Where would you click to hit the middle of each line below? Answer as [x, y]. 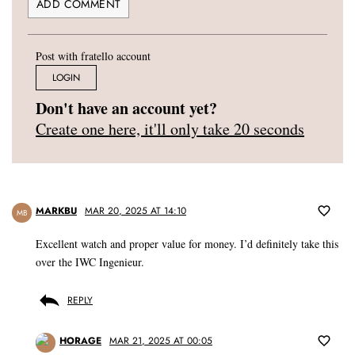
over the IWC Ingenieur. [90, 262]
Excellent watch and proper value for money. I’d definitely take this [187, 244]
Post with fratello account [93, 56]
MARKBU [56, 211]
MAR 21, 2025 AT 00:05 [161, 341]
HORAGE [80, 341]
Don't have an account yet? [126, 109]
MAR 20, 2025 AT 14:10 [136, 211]
